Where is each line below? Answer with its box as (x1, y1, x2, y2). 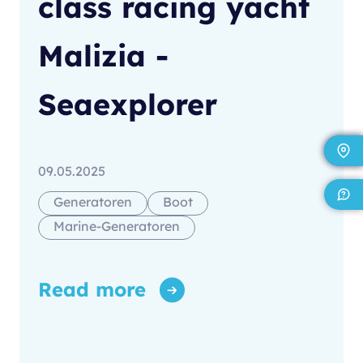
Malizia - (38, 37, 169, 75)
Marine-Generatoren (53, 218, 180, 235)
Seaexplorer (38, 86, 217, 123)
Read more (38, 277, 146, 302)
